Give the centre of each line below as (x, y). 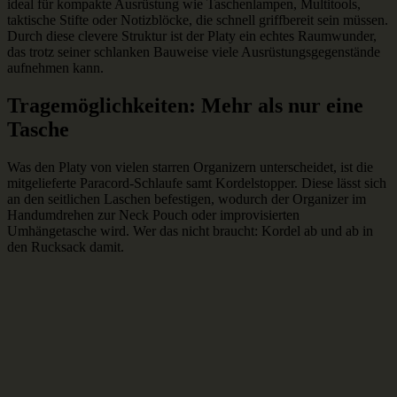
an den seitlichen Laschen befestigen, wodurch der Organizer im (187, 199)
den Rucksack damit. (66, 247)
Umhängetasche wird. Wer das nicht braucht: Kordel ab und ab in (190, 231)
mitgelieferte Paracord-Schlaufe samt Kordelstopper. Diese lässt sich (197, 183)
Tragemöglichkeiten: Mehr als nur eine (185, 106)
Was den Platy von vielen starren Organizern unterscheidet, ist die (190, 167)
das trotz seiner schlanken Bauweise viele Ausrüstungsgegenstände (194, 52)
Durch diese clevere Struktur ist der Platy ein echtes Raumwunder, (192, 36)
